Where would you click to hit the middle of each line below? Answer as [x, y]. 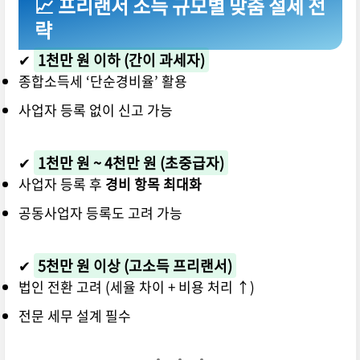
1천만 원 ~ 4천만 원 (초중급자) [131, 163]
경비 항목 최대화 [153, 184]
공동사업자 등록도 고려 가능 [100, 213]
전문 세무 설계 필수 [74, 316]
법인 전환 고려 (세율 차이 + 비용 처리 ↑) [136, 287]
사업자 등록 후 [61, 184]
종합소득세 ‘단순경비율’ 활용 [102, 81]
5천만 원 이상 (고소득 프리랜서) [135, 266]
